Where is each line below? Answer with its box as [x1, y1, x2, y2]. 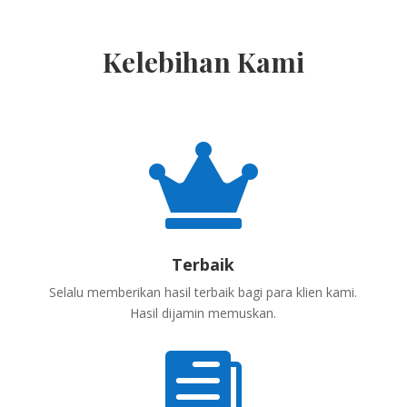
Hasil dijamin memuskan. [130, 304, 277, 323]
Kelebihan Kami [102, 44, 304, 81]
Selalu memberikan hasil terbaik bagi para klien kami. [49, 283, 358, 302]
